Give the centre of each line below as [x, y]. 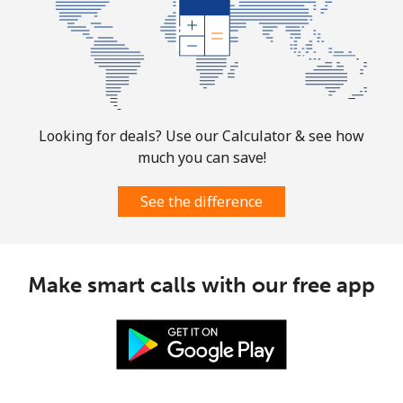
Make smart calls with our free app [201, 284]
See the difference [201, 201]
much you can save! [201, 157]
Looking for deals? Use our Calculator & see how [201, 135]
